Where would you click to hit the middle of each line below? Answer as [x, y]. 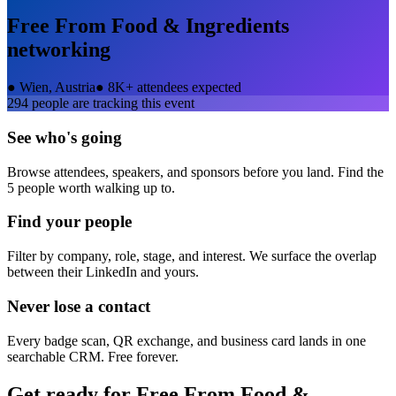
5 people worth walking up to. [91, 187]
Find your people [69, 222]
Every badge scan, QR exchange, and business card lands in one [187, 340]
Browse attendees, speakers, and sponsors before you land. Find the [195, 171]
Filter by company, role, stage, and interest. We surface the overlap [192, 256]
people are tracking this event [111, 103]
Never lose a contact [79, 306]
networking [59, 50]
